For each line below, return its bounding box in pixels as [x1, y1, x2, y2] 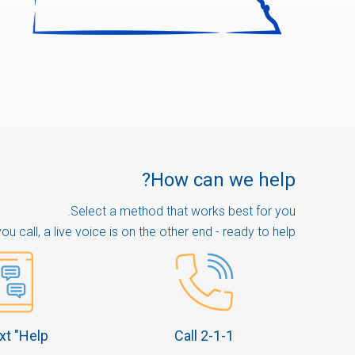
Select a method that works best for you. [71, 203, 296, 219]
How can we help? [151, 168, 296, 191]
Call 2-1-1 [174, 326, 235, 344]
